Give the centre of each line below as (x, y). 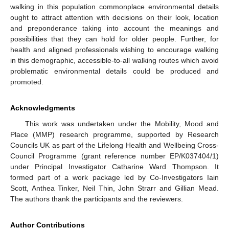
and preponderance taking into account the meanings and (114, 28)
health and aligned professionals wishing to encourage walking (114, 50)
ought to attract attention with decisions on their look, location (114, 18)
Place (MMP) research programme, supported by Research (114, 135)
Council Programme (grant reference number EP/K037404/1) (114, 156)
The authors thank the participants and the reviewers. (97, 199)
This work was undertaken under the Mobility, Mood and (122, 124)
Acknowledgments (43, 108)
